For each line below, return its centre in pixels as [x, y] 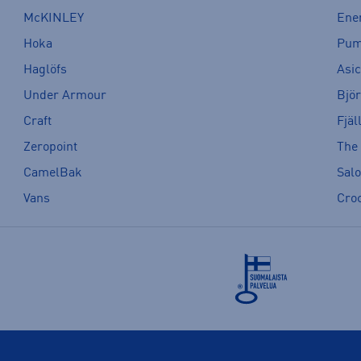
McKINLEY [53, 19]
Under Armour [64, 96]
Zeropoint [50, 148]
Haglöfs [45, 71]
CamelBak [52, 174]
